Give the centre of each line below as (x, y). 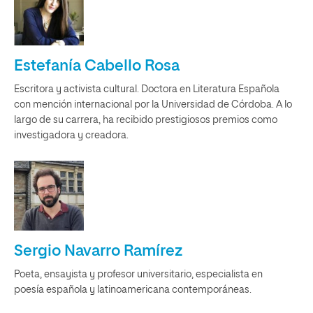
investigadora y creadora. (71, 136)
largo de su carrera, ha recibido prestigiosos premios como (146, 120)
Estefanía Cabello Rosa (97, 66)
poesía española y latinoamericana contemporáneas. (133, 290)
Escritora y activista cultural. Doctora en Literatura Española (147, 89)
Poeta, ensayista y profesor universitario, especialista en (138, 275)
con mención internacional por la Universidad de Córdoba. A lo (153, 105)
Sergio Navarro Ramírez (98, 252)
